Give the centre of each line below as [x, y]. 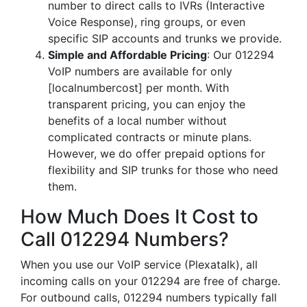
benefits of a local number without [137, 121]
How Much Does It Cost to [139, 217]
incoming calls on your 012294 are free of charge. [150, 281]
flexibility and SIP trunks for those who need [163, 170]
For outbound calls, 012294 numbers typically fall [149, 297]
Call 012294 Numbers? [125, 239]
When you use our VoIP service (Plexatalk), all [139, 265]
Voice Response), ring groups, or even [147, 22]
